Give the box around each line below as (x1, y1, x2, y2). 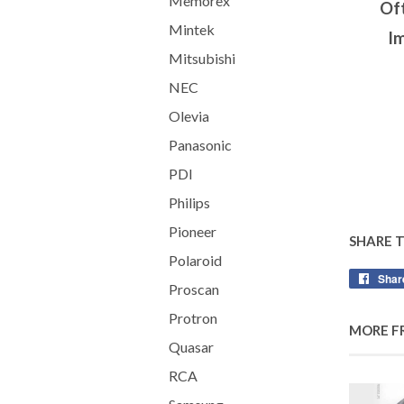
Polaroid (169, 252, 222, 269)
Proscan (169, 280, 219, 298)
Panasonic (169, 136, 232, 153)
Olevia (169, 107, 209, 124)
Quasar (169, 338, 214, 355)
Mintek (169, 21, 215, 38)
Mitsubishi (169, 50, 235, 67)
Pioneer (169, 223, 216, 240)
